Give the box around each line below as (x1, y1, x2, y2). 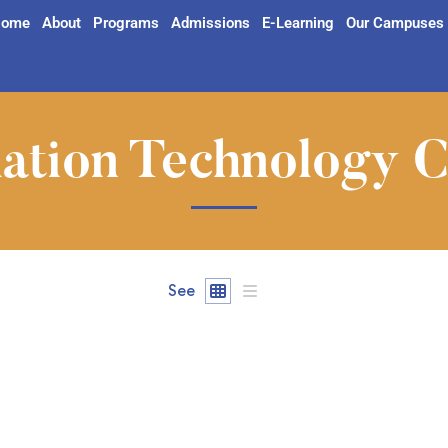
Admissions (170, 14, 250, 32)
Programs (92, 14, 159, 32)
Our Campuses (345, 14, 444, 32)
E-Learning (261, 14, 334, 32)
